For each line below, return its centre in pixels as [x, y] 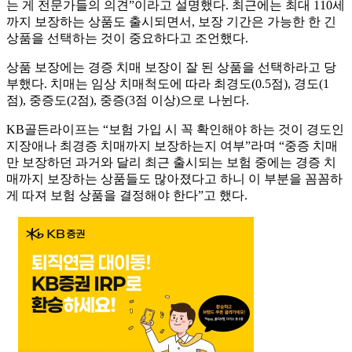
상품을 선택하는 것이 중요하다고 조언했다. [127, 38]
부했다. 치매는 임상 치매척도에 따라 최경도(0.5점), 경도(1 [168, 84]
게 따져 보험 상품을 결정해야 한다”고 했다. [127, 196]
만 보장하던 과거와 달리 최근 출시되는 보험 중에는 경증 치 [171, 163]
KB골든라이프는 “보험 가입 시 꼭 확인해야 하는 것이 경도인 [175, 130]
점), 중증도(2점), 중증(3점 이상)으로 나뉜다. [128, 101]
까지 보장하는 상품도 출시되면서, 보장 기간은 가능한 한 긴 [171, 22]
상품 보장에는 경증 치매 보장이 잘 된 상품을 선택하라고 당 [171, 68]
